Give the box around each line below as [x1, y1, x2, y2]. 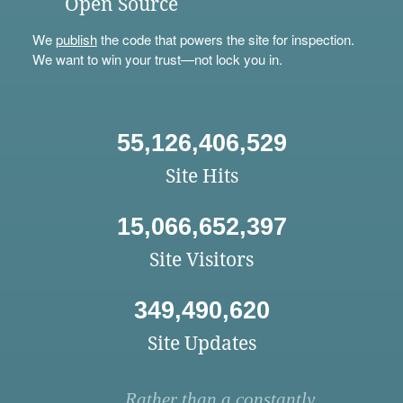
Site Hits [165, 165, 238, 188]
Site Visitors [149, 248, 254, 272]
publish [55, 30, 97, 49]
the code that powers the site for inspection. [96, 30, 354, 49]
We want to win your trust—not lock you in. [31, 49, 282, 69]
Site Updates [147, 332, 256, 355]
